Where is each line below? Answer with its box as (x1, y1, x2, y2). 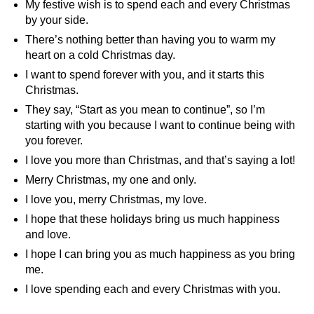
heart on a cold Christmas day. (25, 49, 175, 61)
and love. (25, 228, 71, 240)
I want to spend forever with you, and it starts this (25, 69, 264, 81)
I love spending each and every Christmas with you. (25, 283, 280, 295)
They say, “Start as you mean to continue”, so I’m (25, 104, 265, 116)
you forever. (25, 135, 83, 146)
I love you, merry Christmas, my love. (25, 193, 207, 205)
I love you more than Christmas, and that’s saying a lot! (25, 154, 295, 166)
